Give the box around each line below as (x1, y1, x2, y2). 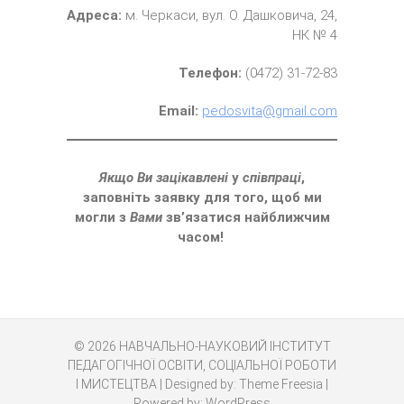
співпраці (243, 170, 301, 186)
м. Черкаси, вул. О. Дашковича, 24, (125, 7, 337, 23)
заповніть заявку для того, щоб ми (82, 189, 322, 206)
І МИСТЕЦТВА (76, 377, 157, 391)
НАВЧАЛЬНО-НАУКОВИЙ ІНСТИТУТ (118, 339, 331, 353)
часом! (177, 229, 227, 245)
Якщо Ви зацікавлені (99, 170, 228, 186)
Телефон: (179, 65, 242, 81)
